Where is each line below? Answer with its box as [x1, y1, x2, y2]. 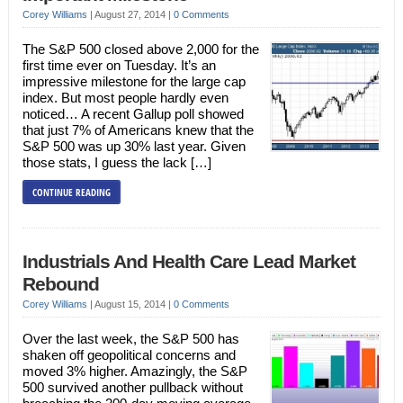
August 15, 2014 [94, 299, 168, 309]
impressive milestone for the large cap [22, 74, 246, 89]
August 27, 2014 [94, 9, 168, 20]
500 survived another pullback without [22, 380, 243, 395]
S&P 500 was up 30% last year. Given [22, 139, 246, 154]
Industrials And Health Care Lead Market [22, 251, 355, 273]
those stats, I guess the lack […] [22, 155, 211, 170]
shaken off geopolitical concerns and [22, 347, 236, 363]
